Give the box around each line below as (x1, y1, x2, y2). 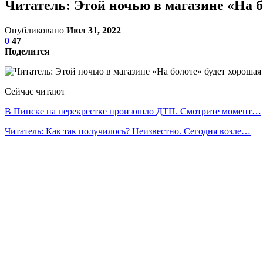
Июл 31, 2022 (66, 25, 121, 35)
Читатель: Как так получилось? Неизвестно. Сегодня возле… (5, 126, 251, 136)
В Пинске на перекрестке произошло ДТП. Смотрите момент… (5, 106, 261, 116)
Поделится (5, 46, 50, 56)
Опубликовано (5, 25, 66, 35)
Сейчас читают (5, 86, 65, 96)
